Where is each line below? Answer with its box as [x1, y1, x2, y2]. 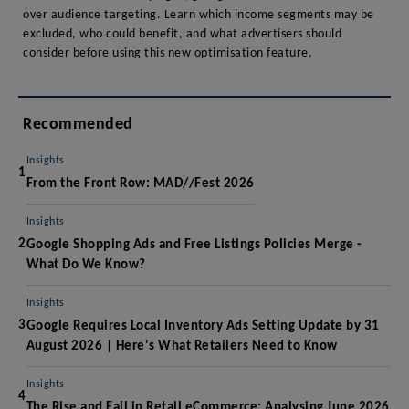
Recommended [23, 115, 133, 133]
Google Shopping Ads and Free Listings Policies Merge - [26, 237, 362, 252]
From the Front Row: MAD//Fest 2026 [26, 176, 255, 191]
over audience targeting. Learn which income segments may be [23, 7, 374, 22]
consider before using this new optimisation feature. [23, 46, 312, 60]
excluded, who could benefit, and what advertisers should [23, 26, 341, 41]
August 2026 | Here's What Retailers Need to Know [26, 339, 338, 353]
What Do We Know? [26, 257, 146, 272]
